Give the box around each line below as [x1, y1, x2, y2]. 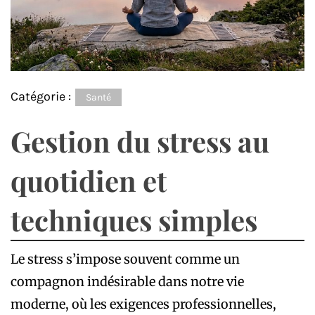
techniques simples [11, 200, 257, 238]
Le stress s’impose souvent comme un [11, 250, 240, 267]
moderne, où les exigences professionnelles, [11, 295, 276, 312]
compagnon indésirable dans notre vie [11, 273, 244, 290]
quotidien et [11, 161, 167, 199]
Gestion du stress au [11, 122, 269, 160]
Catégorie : [11, 88, 74, 104]
